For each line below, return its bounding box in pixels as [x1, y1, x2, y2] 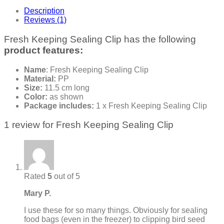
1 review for [4, 119, 56, 130]
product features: [4, 44, 83, 55]
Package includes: [24, 101, 94, 110]
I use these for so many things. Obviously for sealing [24, 206, 207, 215]
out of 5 [52, 172, 80, 181]
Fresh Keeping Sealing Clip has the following [4, 33, 196, 44]
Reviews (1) [24, 15, 66, 24]
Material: [24, 74, 56, 83]
